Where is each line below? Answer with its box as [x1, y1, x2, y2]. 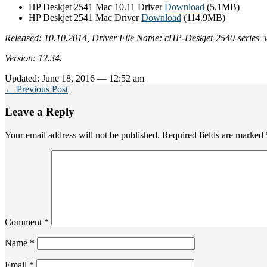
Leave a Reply [5, 105, 74, 119]
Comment [5, 216, 44, 227]
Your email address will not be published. [5, 129, 160, 140]
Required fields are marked [162, 129, 266, 140]
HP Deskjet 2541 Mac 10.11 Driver [29, 1, 164, 12]
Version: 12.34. [5, 52, 62, 63]
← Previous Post [5, 83, 68, 94]
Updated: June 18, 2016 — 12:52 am [5, 73, 144, 83]
